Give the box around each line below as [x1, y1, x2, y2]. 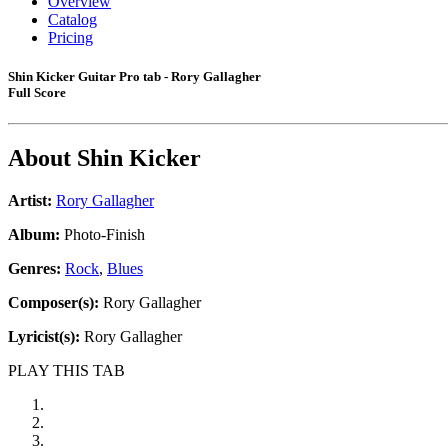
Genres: [8, 260, 65, 278]
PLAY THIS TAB [8, 362, 125, 380]
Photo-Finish [60, 226, 145, 244]
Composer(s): [8, 294, 99, 312]
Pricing [48, 29, 93, 46]
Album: [8, 226, 60, 244]
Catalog [48, 11, 97, 28]
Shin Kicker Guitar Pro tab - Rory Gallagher [8, 69, 261, 85]
